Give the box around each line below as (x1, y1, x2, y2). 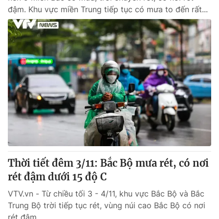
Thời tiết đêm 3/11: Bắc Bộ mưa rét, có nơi (8, 157, 209, 169)
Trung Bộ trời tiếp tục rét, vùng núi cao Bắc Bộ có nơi (8, 200, 205, 210)
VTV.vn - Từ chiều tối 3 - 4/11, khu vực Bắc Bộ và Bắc (8, 189, 204, 198)
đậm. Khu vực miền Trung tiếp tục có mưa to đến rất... (8, 4, 208, 14)
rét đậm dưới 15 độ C (8, 171, 107, 183)
